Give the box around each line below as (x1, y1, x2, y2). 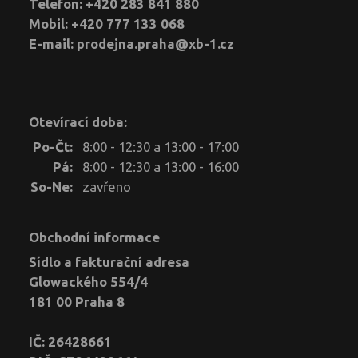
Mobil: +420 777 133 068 (29, 15, 185, 31)
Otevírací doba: (29, 113, 127, 129)
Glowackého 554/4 (29, 273, 148, 289)
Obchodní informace (29, 229, 160, 245)
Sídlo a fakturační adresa (29, 253, 189, 269)
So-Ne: (30, 178, 73, 194)
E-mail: (29, 35, 77, 51)
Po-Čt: (33, 138, 73, 154)
